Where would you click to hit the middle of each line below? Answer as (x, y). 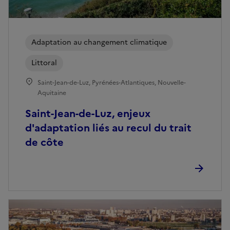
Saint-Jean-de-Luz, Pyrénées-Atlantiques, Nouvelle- (112, 82)
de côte (44, 142)
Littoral (44, 63)
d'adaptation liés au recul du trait (108, 128)
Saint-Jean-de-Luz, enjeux (88, 113)
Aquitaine (52, 93)
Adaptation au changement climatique (99, 42)
